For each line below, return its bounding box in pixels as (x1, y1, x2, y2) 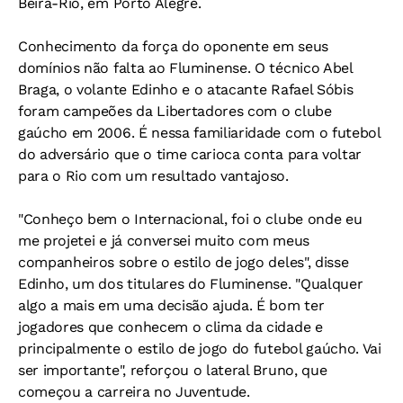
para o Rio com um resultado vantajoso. (18, 167, 289, 184)
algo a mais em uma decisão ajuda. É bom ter (18, 297, 325, 314)
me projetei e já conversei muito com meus (18, 232, 309, 249)
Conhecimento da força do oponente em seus (18, 38, 328, 55)
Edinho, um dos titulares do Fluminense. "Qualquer (18, 275, 363, 292)
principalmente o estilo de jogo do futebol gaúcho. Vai (18, 340, 381, 357)
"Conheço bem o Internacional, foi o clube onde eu (18, 210, 363, 228)
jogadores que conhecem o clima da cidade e (18, 318, 323, 336)
